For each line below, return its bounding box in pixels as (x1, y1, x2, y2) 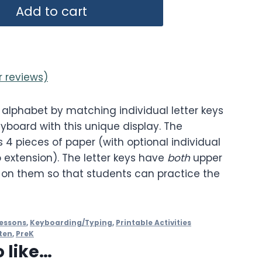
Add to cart (15, 2, 87, 20)
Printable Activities (116, 218, 191, 228)
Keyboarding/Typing (30, 218, 112, 228)
